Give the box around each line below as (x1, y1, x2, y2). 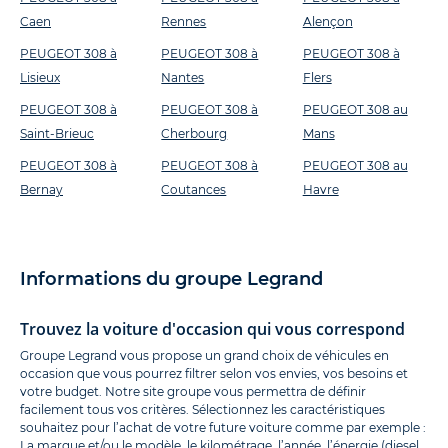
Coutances (161, 181, 227, 197)
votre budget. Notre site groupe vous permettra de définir (20, 383, 366, 399)
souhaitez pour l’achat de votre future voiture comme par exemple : (20, 419, 426, 435)
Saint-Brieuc (20, 125, 94, 141)
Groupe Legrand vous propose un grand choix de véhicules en (20, 347, 389, 363)
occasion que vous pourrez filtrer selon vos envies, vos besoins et (20, 365, 408, 381)
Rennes (161, 13, 207, 29)
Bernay (20, 181, 63, 197)
